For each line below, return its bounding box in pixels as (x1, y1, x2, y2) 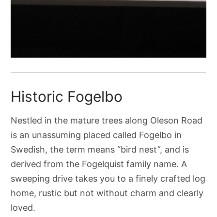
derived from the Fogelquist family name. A (11, 158, 187, 169)
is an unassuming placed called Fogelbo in (11, 129, 182, 140)
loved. (11, 202, 36, 213)
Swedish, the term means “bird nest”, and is (11, 144, 189, 155)
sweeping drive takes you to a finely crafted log (11, 173, 206, 184)
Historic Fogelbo (11, 87, 123, 105)
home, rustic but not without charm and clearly (11, 187, 204, 198)
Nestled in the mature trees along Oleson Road (11, 115, 203, 125)
